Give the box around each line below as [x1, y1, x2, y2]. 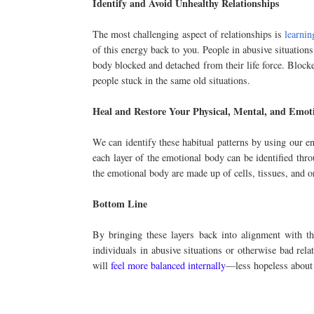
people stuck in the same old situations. [93, 74, 250, 88]
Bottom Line [93, 196, 147, 212]
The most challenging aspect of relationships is [93, 27, 285, 41]
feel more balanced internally [111, 259, 226, 273]
